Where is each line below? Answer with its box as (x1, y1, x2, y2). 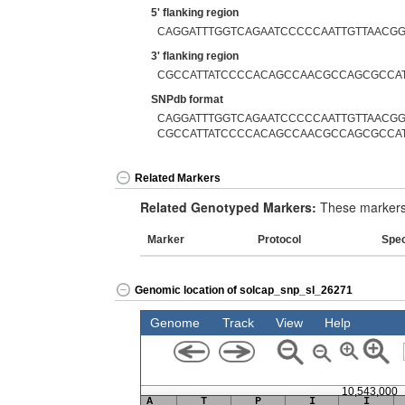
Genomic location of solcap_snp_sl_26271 (135, 284, 353, 297)
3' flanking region (151, 50, 239, 62)
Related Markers (135, 172, 221, 185)
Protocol (258, 233, 301, 246)
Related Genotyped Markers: (140, 198, 316, 216)
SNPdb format (151, 93, 223, 106)
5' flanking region (151, 6, 239, 19)
